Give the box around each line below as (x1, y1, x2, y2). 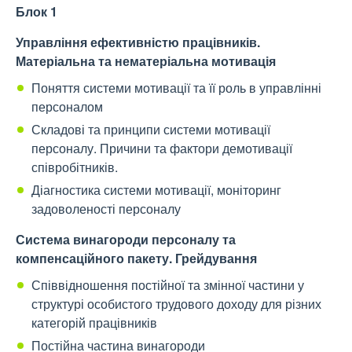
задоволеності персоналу (31, 200, 181, 218)
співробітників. (31, 158, 118, 177)
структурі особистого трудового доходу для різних (31, 295, 321, 313)
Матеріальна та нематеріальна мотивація (16, 52, 276, 71)
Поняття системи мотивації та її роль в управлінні (31, 79, 321, 97)
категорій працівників (31, 313, 157, 332)
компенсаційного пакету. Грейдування (16, 249, 257, 268)
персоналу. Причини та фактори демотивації (31, 139, 292, 158)
